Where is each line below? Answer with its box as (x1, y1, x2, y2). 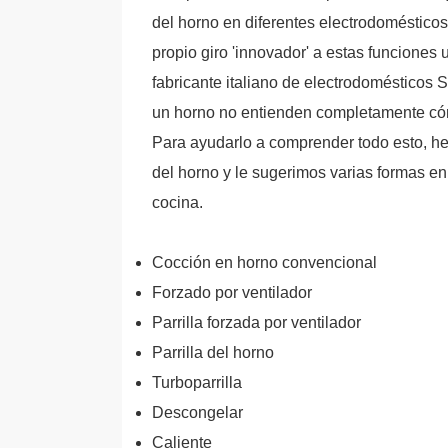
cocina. (152, 194, 203, 211)
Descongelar (152, 404, 243, 421)
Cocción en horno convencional (152, 254, 377, 271)
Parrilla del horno (152, 344, 274, 361)
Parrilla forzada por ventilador (152, 314, 361, 331)
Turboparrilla (152, 374, 242, 391)
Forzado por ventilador (152, 284, 312, 301)
